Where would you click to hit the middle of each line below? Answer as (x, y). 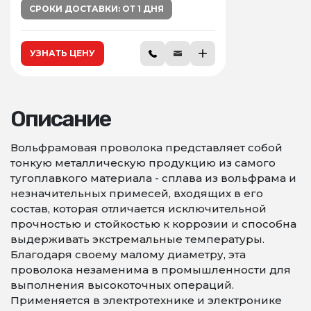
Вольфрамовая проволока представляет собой (146, 148)
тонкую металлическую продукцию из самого (143, 163)
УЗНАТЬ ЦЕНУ (62, 53)
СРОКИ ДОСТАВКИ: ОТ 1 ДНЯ (96, 9)
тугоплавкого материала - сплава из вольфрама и (153, 178)
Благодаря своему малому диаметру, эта (128, 254)
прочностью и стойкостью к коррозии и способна (153, 224)
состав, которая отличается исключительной (138, 209)
